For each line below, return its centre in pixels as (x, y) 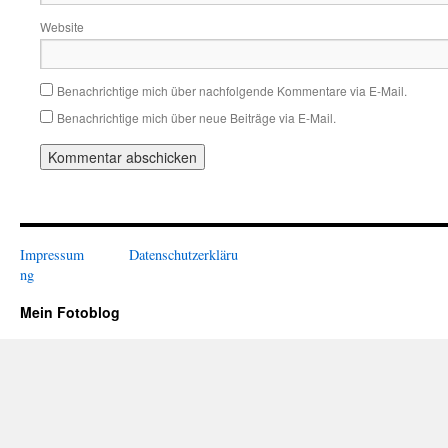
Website (62, 26)
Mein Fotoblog (70, 312)
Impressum (52, 254)
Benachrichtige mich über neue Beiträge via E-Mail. (196, 117)
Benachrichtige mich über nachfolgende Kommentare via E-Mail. (232, 90)
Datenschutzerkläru (183, 254)
